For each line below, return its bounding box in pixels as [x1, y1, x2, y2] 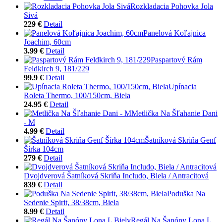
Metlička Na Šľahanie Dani [131, 109, 218, 117]
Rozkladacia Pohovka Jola [130, 1, 213, 10]
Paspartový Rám [151, 55, 202, 64]
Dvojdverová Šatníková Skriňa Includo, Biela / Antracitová [24, 171, 209, 180]
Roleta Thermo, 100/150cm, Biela [24, 91, 130, 100]
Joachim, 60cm [24, 37, 71, 46]
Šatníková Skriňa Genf [145, 135, 216, 144]
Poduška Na [167, 189, 205, 198]
